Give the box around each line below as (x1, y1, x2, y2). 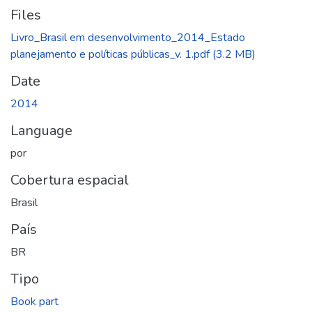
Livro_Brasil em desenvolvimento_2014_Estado (10, 30, 245, 46)
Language (10, 121, 72, 141)
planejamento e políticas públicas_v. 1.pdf (10, 47, 210, 63)
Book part (10, 294, 58, 310)
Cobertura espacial (10, 171, 129, 190)
